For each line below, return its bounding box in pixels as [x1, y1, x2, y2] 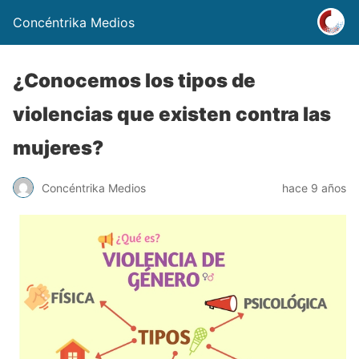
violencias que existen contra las [13, 103, 331, 126]
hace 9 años [282, 180, 346, 195]
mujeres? [13, 136, 103, 159]
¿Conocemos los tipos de [13, 69, 256, 92]
